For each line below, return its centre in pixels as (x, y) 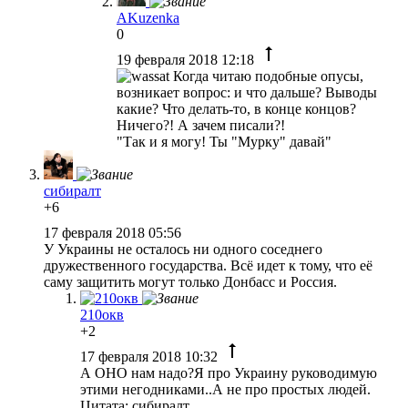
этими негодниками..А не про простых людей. (225, 389)
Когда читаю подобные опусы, (266, 76)
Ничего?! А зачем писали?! (201, 125)
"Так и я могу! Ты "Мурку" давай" (224, 141)
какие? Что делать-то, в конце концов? (236, 108)
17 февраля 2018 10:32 (151, 356)
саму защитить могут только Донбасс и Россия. (190, 281)
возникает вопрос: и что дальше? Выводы (247, 92)
